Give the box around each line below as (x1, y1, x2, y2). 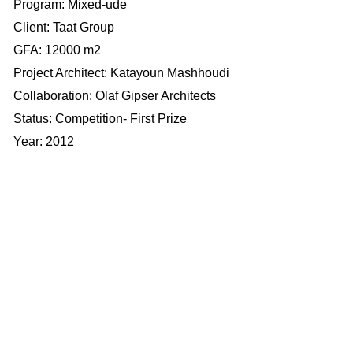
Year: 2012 (13, 134, 74, 148)
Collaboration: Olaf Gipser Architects (13, 88, 216, 102)
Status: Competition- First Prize (13, 111, 187, 125)
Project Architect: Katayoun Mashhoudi (13, 65, 232, 80)
